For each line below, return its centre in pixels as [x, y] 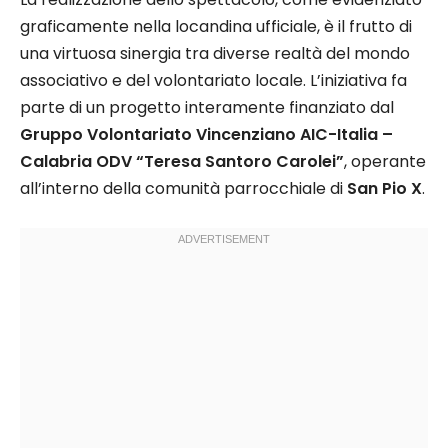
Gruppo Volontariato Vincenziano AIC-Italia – [206, 134]
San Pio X [384, 188]
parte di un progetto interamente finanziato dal [207, 107]
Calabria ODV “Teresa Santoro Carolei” [182, 161]
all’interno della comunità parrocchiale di [183, 188]
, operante [385, 161]
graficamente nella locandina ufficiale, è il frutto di [216, 26]
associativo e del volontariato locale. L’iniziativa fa [213, 80]
